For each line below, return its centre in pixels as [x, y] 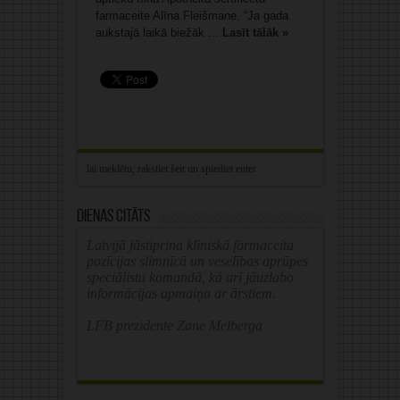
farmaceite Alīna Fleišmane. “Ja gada [192, 16]
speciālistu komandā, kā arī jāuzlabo [190, 278]
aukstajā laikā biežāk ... [158, 33]
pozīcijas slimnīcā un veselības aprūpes [197, 262]
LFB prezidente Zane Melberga [174, 326]
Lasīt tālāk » [255, 33]
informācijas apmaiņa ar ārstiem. [181, 294]
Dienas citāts [113, 217]
